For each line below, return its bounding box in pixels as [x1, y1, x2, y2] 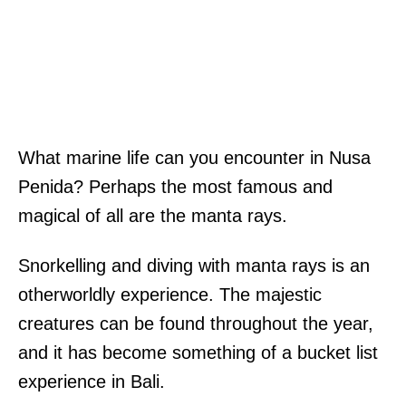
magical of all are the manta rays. [18, 206, 287, 227]
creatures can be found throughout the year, [18, 314, 373, 334]
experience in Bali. [18, 372, 165, 392]
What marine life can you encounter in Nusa [18, 148, 371, 169]
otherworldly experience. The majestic [18, 285, 322, 305]
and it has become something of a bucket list [18, 343, 378, 363]
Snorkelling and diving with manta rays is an [18, 256, 370, 276]
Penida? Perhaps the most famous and [18, 177, 333, 198]
